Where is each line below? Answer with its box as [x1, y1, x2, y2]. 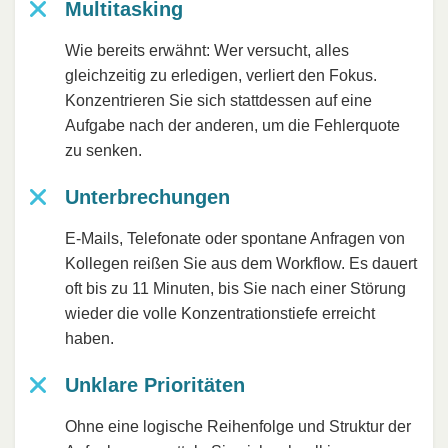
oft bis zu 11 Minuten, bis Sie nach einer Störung [65, 280, 406, 298]
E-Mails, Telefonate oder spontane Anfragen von [65, 230, 405, 248]
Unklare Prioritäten [65, 374, 245, 397]
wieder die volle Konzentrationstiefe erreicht [65, 305, 375, 323]
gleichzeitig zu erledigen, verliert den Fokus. [65, 67, 377, 85]
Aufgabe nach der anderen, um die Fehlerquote [65, 117, 400, 135]
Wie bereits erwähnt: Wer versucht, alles [65, 42, 349, 60]
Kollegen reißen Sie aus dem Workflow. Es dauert [65, 255, 417, 273]
